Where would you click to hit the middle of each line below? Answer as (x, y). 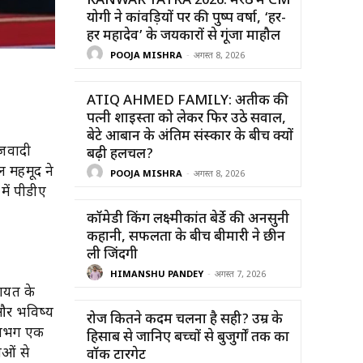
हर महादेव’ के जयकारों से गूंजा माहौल (184, 36)
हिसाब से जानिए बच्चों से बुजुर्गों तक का (188, 337)
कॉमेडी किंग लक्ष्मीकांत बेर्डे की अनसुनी (188, 219)
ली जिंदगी (112, 255)
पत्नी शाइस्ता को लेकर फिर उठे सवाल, (186, 119)
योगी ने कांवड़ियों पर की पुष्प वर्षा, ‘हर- (186, 18)
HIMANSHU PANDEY (157, 275)
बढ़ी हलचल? (120, 154)
